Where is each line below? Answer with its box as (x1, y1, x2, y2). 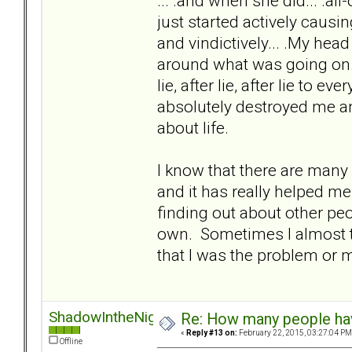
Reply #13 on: (186, 328, 237, 338)
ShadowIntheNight (49, 308, 169, 327)
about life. (157, 117, 233, 137)
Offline (58, 337, 82, 346)
